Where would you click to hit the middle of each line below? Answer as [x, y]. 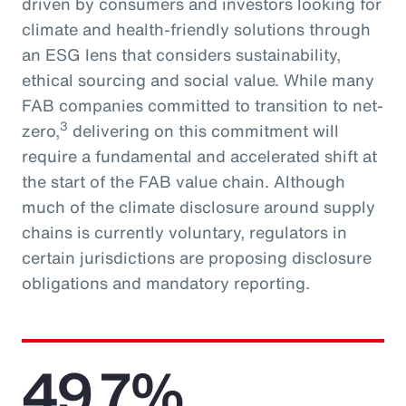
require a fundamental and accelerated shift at [199, 155]
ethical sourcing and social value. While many [198, 79]
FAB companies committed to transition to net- [203, 105]
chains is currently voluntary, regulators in [184, 232]
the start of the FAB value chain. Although [184, 181]
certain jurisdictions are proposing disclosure [197, 257]
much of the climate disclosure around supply [198, 206]
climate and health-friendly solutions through [196, 29]
